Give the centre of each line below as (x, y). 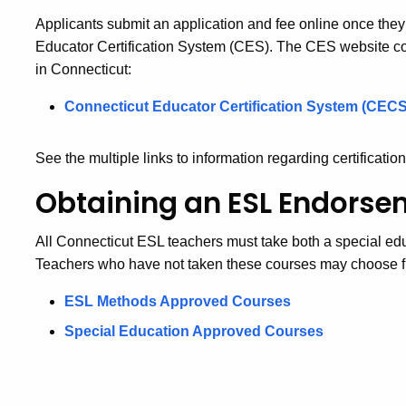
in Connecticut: (83, 69)
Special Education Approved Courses (194, 331)
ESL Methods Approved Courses (178, 301)
